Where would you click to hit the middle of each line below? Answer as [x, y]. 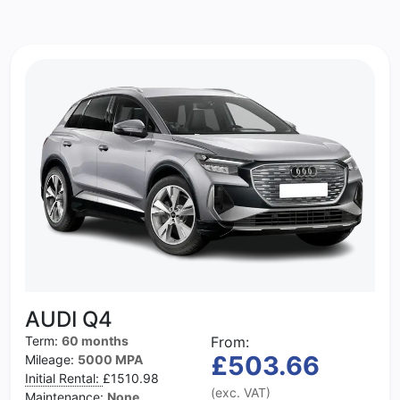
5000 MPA [110, 360]
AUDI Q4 [69, 320]
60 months [95, 341]
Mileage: [51, 360]
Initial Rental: [64, 379]
